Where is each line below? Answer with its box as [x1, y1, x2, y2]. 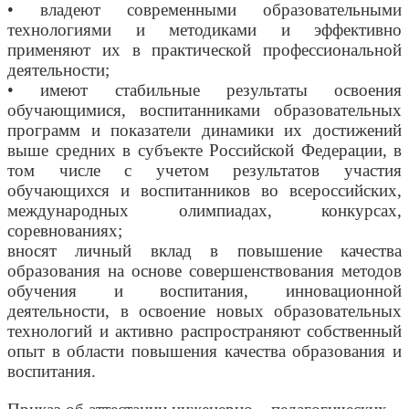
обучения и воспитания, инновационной [7, 281, 402, 301]
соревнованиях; [7, 221, 122, 241]
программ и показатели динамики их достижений [7, 121, 402, 141]
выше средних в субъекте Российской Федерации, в [7, 141, 402, 161]
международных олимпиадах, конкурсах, [7, 201, 402, 221]
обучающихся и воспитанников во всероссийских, [7, 181, 402, 201]
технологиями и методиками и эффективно [7, 20, 402, 40]
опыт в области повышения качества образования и [7, 341, 402, 362]
